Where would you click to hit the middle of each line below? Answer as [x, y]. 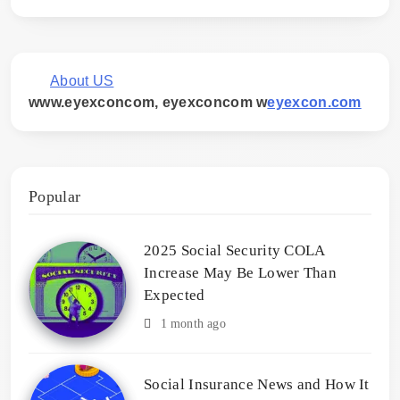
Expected [175, 295]
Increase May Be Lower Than [240, 272]
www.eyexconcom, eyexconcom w [148, 102]
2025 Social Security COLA [235, 250]
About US [82, 80]
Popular [55, 196]
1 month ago [193, 323]
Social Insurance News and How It [257, 384]
